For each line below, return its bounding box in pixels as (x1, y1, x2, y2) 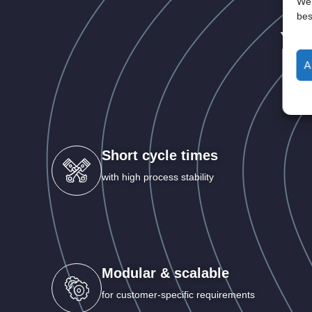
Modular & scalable (102, 265, 229, 281)
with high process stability (102, 171, 214, 182)
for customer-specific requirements (102, 288, 255, 300)
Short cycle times (102, 147, 218, 163)
